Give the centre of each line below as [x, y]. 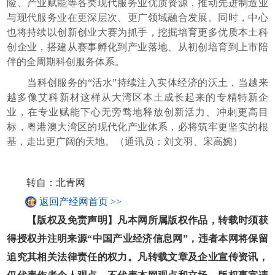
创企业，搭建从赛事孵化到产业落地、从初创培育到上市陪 [137, 47]
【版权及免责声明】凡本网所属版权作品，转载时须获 [137, 220]
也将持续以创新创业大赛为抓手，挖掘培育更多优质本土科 [137, 32]
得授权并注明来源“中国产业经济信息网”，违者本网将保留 [137, 238]
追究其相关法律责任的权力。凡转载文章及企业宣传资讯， [137, 257]
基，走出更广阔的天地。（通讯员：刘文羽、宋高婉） [125, 141]
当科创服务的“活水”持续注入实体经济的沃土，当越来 [137, 82]
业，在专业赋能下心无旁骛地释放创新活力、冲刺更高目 [137, 112]
